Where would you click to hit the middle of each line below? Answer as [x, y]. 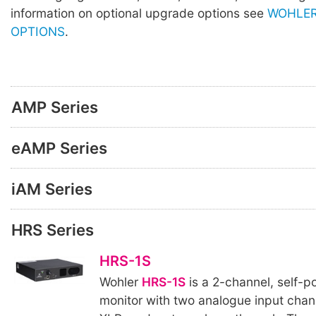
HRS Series [53, 230]
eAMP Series [59, 148]
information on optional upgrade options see [139, 13]
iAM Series [52, 189]
